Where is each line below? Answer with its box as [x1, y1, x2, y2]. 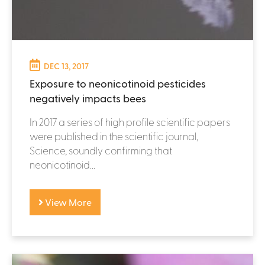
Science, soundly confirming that [30, 144, 172, 156]
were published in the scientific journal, [30, 130, 198, 142]
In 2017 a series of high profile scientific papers [30, 115, 230, 128]
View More [43, 196, 92, 208]
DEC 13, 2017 [44, 60, 89, 71]
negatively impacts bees [30, 91, 146, 104]
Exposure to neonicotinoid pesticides [30, 76, 206, 89]
